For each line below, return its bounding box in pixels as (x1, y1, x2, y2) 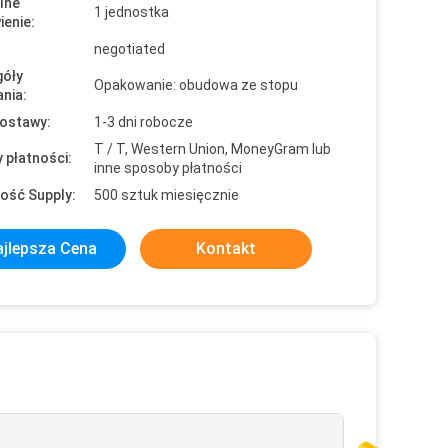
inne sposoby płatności (94, 160, 242, 176)
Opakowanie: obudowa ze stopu (94, 77, 298, 93)
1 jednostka (94, 4, 169, 20)
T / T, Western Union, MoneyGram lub (94, 141, 331, 157)
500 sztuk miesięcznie (94, 187, 239, 203)
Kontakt (196, 239, 256, 258)
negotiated (94, 41, 165, 57)
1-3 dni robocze (94, 114, 193, 130)
